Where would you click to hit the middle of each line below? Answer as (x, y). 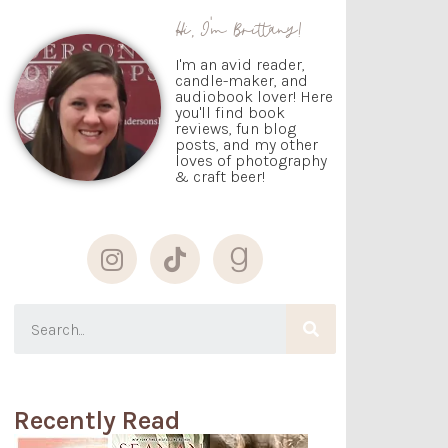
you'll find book (230, 113)
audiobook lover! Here (254, 97)
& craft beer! (220, 177)
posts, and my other (246, 145)
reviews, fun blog (235, 129)
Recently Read (97, 420)
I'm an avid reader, (240, 65)
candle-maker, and (241, 81)
